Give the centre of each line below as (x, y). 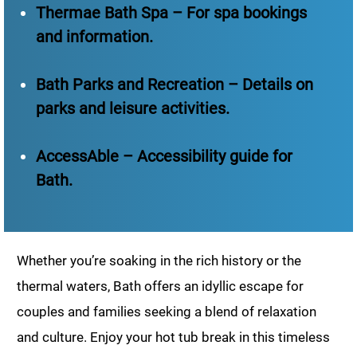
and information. (94, 36)
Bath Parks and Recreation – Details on (175, 84)
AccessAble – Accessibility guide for (164, 156)
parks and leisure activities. (133, 108)
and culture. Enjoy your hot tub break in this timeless (173, 337)
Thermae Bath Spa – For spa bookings (171, 12)
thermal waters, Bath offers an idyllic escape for (160, 286)
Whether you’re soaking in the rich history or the (159, 260)
